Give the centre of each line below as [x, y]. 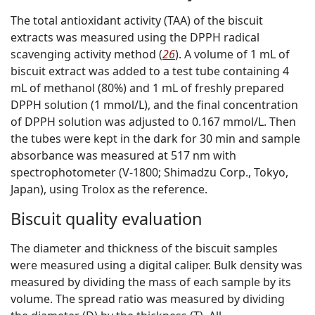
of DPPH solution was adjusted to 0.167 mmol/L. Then [153, 122]
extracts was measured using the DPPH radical [135, 38]
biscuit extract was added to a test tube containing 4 [150, 71]
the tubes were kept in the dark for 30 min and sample [155, 139]
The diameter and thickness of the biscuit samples [144, 249]
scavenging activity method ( [86, 54]
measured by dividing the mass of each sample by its [151, 282]
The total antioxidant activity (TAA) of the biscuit [137, 21]
